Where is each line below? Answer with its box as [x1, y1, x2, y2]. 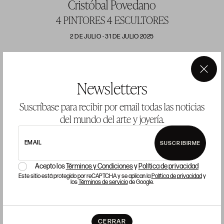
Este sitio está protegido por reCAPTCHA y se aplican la [18, 172, 151, 180]
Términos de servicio [78, 178, 128, 186]
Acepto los [34, 162, 66, 170]
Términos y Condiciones [65, 162, 133, 170]
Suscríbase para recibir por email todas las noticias [19, 99, 204, 113]
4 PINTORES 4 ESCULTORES [55, 13, 168, 27]
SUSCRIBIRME [160, 139, 201, 146]
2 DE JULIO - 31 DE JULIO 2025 [70, 32, 154, 41]
